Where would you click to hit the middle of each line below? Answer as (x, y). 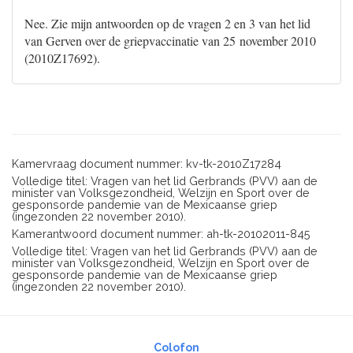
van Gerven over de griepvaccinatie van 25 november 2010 (170, 41)
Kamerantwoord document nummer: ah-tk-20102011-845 (161, 234)
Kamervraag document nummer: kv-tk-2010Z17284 (147, 163)
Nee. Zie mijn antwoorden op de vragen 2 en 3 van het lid (167, 23)
